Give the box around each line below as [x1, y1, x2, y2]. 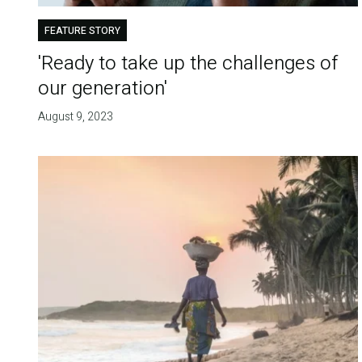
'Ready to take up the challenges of [37, 49, 338, 78]
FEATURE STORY [44, 23, 120, 39]
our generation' [37, 74, 167, 103]
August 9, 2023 [37, 108, 113, 126]
